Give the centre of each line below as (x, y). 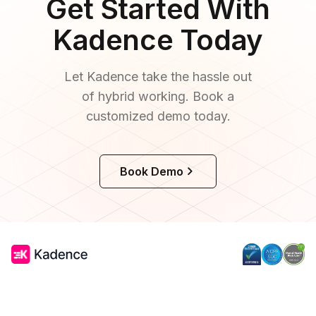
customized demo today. (158, 116)
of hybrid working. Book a (158, 96)
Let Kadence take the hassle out (158, 77)
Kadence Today (158, 40)
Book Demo (152, 171)
